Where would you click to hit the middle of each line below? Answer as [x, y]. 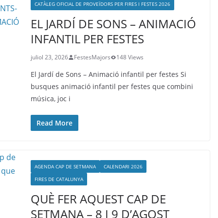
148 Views [130, 57]
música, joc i [50, 99]
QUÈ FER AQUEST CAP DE [98, 199]
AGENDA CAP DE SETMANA [65, 166]
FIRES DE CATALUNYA [59, 179]
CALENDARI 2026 [123, 166]
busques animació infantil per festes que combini [112, 86]
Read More [54, 123]
